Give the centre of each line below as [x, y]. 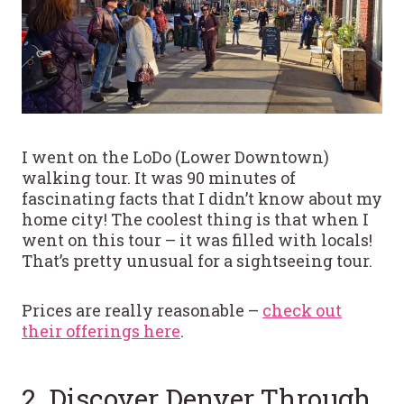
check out [302, 310]
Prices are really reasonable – [142, 310]
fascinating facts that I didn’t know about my [202, 198]
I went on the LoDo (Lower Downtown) [175, 156]
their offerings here [101, 331]
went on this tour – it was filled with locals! [197, 239]
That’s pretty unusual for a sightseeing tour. [197, 260]
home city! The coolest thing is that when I [195, 219]
